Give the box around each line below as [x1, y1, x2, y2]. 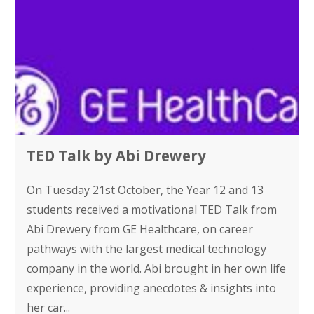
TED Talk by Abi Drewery [27, 146, 207, 166]
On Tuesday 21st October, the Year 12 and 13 [27, 182, 264, 198]
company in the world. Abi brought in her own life [27, 260, 287, 276]
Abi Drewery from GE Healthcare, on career [27, 221, 254, 237]
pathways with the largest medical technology [27, 240, 267, 257]
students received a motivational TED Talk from [27, 201, 278, 217]
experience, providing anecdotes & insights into [27, 280, 277, 296]
